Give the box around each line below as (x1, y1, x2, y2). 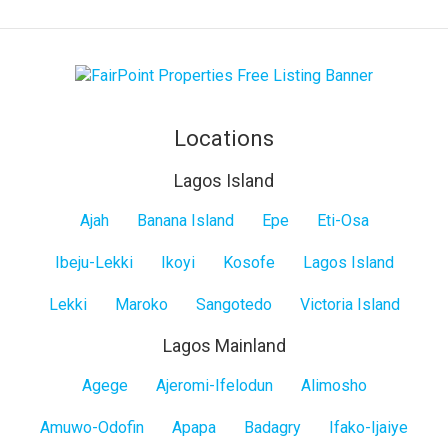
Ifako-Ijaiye (329, 418, 408, 438)
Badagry (244, 418, 301, 438)
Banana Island (136, 211, 234, 231)
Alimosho (300, 376, 367, 396)
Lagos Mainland (162, 335, 286, 357)
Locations (174, 126, 274, 152)
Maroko (114, 295, 168, 315)
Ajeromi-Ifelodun (155, 376, 273, 396)
